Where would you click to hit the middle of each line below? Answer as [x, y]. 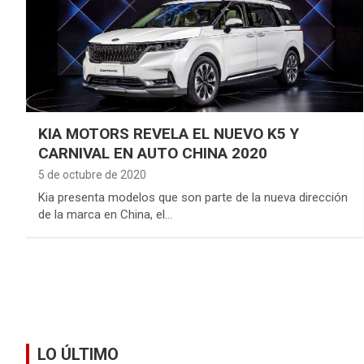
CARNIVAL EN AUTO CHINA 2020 [153, 153]
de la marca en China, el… [105, 214]
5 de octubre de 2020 [92, 174]
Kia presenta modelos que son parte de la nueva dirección [193, 197]
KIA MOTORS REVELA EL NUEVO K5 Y [169, 133]
